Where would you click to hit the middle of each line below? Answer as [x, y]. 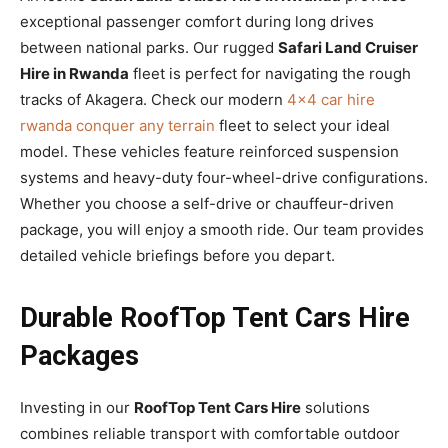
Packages [79, 355]
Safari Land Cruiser [348, 47]
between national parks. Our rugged [149, 47]
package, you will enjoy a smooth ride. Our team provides [222, 229]
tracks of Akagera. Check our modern [153, 99]
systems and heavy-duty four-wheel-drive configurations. [224, 177]
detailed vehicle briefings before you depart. [177, 255]
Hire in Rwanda [74, 73]
